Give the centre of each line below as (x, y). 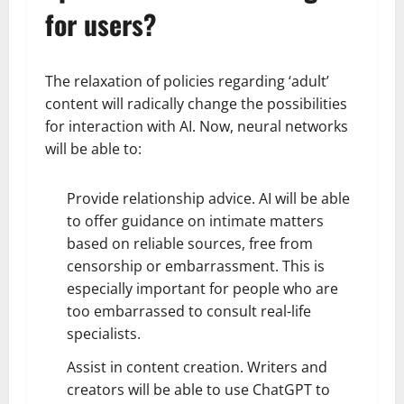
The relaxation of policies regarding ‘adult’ (187, 81)
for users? (101, 23)
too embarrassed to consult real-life (189, 311)
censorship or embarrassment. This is (196, 266)
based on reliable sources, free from (190, 243)
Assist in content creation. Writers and (197, 367)
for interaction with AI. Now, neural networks (197, 126)
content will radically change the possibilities (196, 103)
